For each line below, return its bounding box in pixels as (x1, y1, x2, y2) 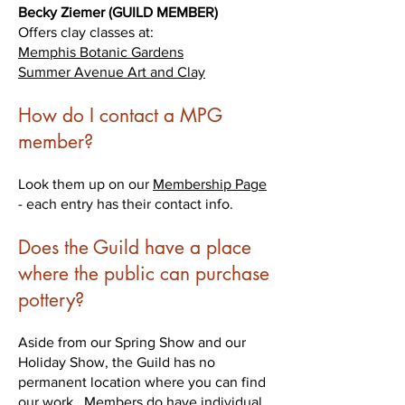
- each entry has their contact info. (18, 196, 233, 212)
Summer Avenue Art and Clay (18, 64, 205, 80)
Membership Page (153, 176, 267, 192)
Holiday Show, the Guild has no (18, 354, 215, 370)
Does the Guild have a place (18, 235, 251, 259)
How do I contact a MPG (18, 103, 222, 127)
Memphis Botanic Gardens (18, 44, 184, 60)
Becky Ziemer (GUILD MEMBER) (18, 5, 218, 20)
